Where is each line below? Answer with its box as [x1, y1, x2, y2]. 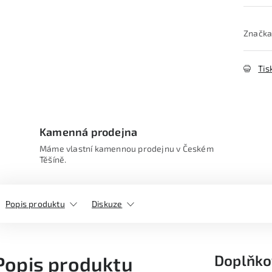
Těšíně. [39, 154, 67, 165]
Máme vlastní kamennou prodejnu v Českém [39, 143, 214, 154]
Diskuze [92, 199, 123, 209]
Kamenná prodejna [39, 125, 138, 138]
